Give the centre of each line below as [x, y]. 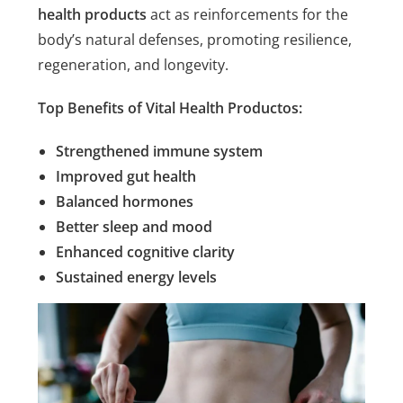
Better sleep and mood [134, 227]
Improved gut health [126, 177]
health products [93, 15]
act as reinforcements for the [248, 15]
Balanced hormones [125, 202]
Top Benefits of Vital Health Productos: [170, 108]
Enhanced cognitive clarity [146, 252]
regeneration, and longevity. [134, 65]
